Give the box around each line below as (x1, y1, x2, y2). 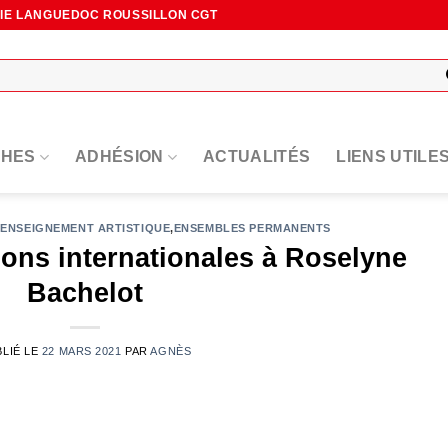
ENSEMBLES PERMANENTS (173, 222, 332, 234)
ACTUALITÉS (203, 148, 311, 165)
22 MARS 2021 (41, 344, 122, 357)
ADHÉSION (75, 148, 164, 165)
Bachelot (27, 276, 144, 308)
